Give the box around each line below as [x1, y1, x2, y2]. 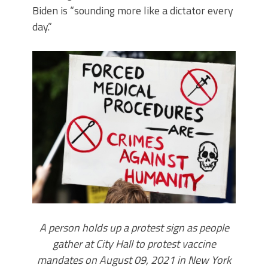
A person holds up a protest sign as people [39, 220, 229, 236]
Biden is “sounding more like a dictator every [32, 2, 233, 19]
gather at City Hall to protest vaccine [52, 236, 216, 252]
